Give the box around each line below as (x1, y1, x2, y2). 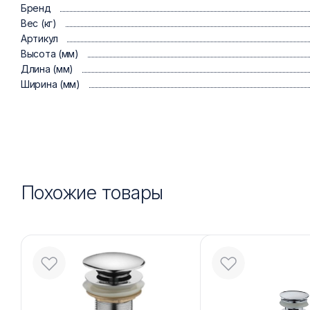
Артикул (21, 33, 59, 44)
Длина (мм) (21, 63, 74, 75)
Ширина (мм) (21, 78, 80, 90)
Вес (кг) (21, 17, 57, 29)
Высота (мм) (21, 48, 79, 60)
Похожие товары (21, 181, 163, 204)
